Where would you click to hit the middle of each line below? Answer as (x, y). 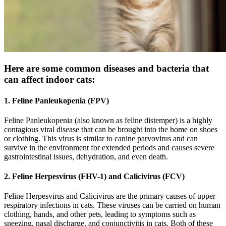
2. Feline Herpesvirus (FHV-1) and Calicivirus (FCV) (94, 177)
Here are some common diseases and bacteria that (106, 69)
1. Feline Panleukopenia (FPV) (56, 100)
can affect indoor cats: (49, 80)
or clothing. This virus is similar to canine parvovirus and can (101, 138)
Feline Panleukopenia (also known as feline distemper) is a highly (108, 120)
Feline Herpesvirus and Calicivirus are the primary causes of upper (110, 196)
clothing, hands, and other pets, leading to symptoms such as (100, 214)
